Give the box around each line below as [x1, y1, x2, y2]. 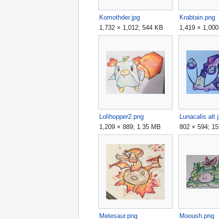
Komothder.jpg [99, 13, 140, 21]
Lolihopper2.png [99, 112, 144, 120]
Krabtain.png [179, 13, 216, 21]
